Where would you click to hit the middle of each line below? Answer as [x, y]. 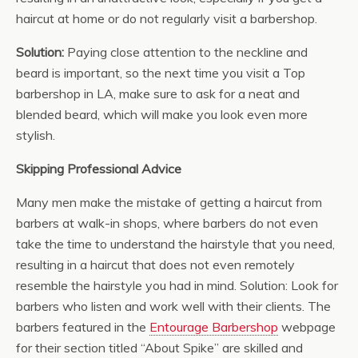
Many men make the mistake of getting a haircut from [169, 202]
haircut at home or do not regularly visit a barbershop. [167, 18]
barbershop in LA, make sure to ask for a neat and [158, 93]
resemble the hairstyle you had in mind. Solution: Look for [177, 285]
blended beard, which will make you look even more [162, 114]
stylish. [36, 135]
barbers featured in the [83, 327]
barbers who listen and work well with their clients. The [173, 306]
